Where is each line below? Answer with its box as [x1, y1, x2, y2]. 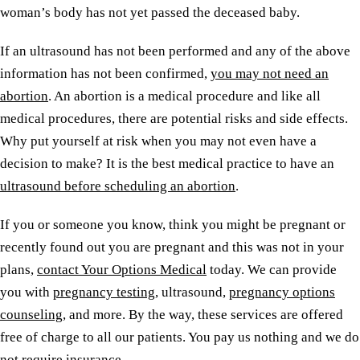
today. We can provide [207, 262, 337, 277]
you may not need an [211, 66, 329, 81]
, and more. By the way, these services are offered [63, 307, 343, 322]
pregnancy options [229, 284, 335, 300]
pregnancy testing [53, 284, 155, 300]
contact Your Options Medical [37, 262, 207, 277]
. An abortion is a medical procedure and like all [48, 88, 321, 104]
